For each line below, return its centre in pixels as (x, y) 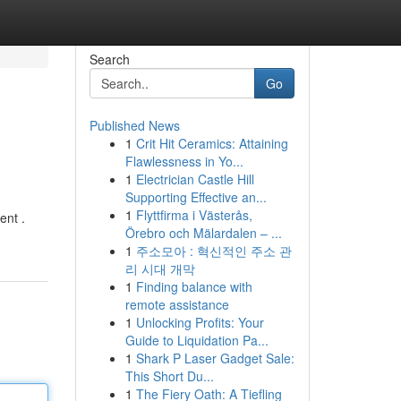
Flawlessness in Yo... (184, 161)
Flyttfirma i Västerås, (194, 215)
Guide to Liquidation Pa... (196, 340)
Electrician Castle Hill (195, 179)
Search (109, 59)
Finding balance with (194, 286)
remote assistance (177, 304)
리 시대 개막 (160, 269)
